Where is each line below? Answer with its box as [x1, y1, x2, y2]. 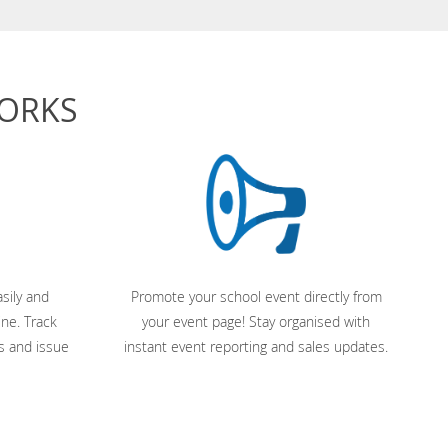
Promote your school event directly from [130, 287, 382, 306]
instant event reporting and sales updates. [124, 337, 388, 356]
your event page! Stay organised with [142, 312, 370, 331]
